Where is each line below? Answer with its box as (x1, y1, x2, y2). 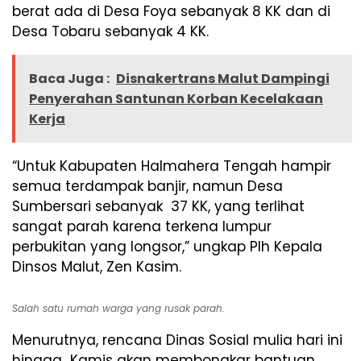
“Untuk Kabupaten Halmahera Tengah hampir (12, 156, 331, 176)
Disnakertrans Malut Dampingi (116, 69, 330, 89)
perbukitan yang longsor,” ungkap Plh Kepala (12, 237, 322, 257)
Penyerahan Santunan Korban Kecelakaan (29, 89, 323, 109)
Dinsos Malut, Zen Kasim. (12, 257, 181, 277)
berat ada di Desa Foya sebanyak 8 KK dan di (12, 2, 330, 22)
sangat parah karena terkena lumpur (12, 217, 272, 237)
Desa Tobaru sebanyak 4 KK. (12, 22, 209, 42)
